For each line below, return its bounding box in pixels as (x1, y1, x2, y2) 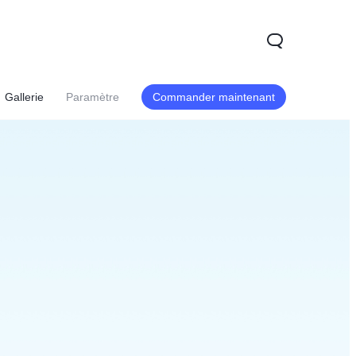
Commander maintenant (153, 91, 275, 103)
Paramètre (66, 91, 119, 103)
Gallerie (5, 91, 44, 103)
